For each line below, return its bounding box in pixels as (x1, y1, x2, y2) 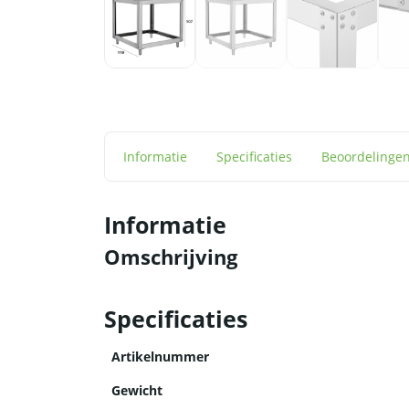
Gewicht (111, 382, 163, 400)
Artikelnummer (111, 348, 209, 366)
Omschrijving (104, 244, 237, 271)
